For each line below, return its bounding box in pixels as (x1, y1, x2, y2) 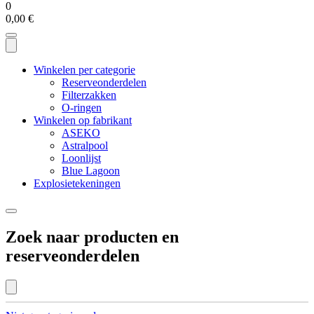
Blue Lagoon (62, 165, 120, 177)
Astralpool (62, 139, 108, 151)
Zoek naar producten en (6, 227, 179, 246)
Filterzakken (62, 89, 116, 101)
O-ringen (62, 102, 102, 114)
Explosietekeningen (34, 177, 121, 189)
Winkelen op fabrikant (34, 114, 132, 126)
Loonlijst (62, 152, 101, 164)
